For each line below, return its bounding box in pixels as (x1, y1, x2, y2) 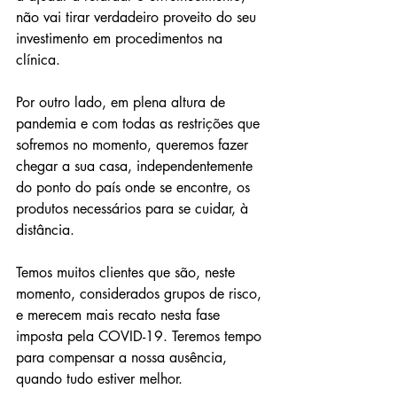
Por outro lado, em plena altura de (16, 93, 230, 113)
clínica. (16, 51, 60, 70)
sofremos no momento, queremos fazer (16, 136, 253, 155)
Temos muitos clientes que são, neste (16, 263, 239, 283)
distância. (16, 221, 74, 240)
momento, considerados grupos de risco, (16, 284, 266, 304)
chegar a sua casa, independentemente (16, 157, 257, 176)
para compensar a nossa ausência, (16, 348, 231, 368)
